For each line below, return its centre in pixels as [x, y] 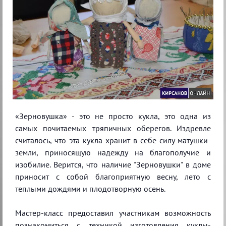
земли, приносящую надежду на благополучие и [113, 152]
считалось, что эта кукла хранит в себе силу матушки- [113, 140]
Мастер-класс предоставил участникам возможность [113, 213]
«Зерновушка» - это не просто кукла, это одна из [113, 116]
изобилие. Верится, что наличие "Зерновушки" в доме [113, 164]
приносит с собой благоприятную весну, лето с [113, 176]
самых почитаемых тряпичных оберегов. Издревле [113, 128]
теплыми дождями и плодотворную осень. [90, 188]
